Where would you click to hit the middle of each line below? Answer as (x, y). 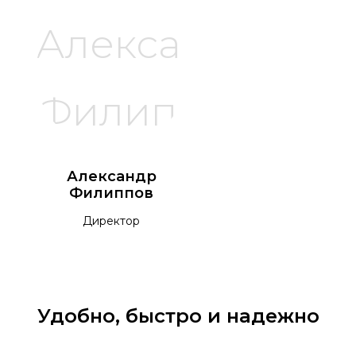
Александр (111, 177)
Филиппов (111, 193)
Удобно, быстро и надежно (178, 316)
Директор (111, 221)
